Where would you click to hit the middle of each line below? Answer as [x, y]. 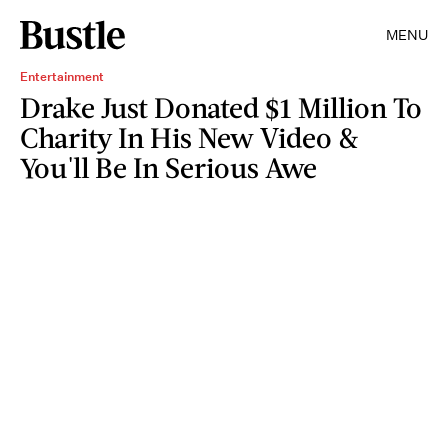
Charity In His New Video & [189, 137]
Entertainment [62, 76]
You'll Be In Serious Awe [168, 167]
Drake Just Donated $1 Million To [221, 107]
